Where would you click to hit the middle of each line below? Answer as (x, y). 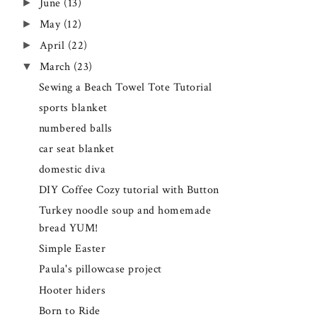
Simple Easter (72, 249)
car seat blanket (76, 149)
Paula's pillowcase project (100, 270)
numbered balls (75, 129)
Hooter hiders (72, 290)
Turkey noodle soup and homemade (125, 211)
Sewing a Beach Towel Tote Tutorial (125, 88)
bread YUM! (68, 229)
